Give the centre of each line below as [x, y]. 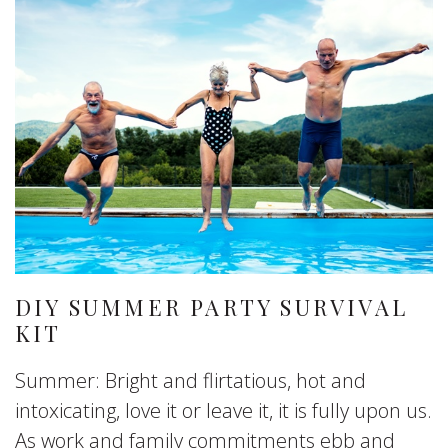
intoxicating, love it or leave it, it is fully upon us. [223, 410]
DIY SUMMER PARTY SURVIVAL [212, 307]
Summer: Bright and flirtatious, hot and [190, 380]
